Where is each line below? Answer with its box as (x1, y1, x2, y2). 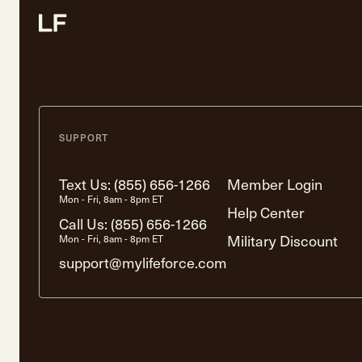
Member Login (227, 173, 322, 196)
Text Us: (59, 173, 114, 196)
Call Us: (59, 212, 111, 234)
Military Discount (227, 229, 338, 251)
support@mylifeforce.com (59, 251, 227, 274)
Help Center (227, 200, 305, 223)
